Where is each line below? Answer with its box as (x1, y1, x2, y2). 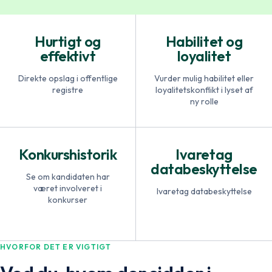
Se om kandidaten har (25, 171, 110, 183)
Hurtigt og (35, 32, 101, 51)
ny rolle (189, 96, 219, 107)
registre (52, 84, 83, 96)
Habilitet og (165, 32, 243, 51)
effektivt (39, 47, 96, 66)
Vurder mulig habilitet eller (154, 73, 254, 84)
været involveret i (33, 183, 102, 194)
